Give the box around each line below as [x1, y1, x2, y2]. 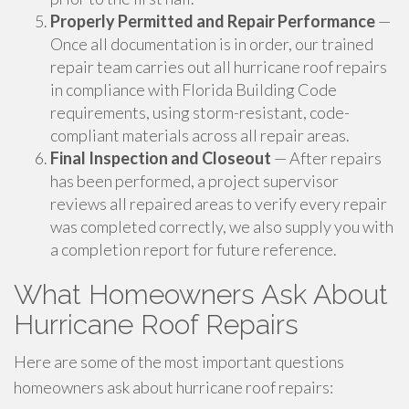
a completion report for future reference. [50, 239, 337, 259]
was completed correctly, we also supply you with [50, 216, 393, 236]
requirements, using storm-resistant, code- [50, 102, 350, 122]
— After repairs [271, 148, 382, 168]
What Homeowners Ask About [14, 278, 388, 310]
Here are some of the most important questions [14, 351, 344, 372]
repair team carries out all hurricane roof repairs [50, 57, 387, 77]
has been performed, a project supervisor [50, 171, 339, 191]
